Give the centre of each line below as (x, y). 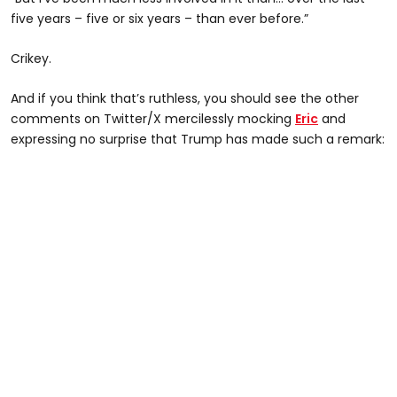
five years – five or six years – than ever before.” (160, 18)
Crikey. (31, 58)
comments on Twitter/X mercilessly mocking (153, 118)
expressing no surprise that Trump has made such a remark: (198, 139)
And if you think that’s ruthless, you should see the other (185, 98)
